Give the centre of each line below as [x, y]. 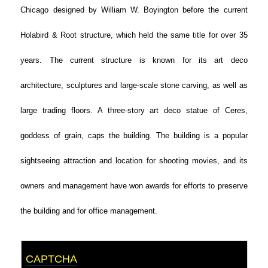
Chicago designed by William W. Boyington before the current [134, 10]
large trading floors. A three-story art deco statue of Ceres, [134, 110]
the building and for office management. [89, 211]
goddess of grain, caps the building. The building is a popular [134, 135]
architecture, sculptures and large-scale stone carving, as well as [134, 85]
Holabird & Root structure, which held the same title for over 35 [134, 35]
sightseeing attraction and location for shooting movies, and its [134, 161]
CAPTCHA [52, 259]
